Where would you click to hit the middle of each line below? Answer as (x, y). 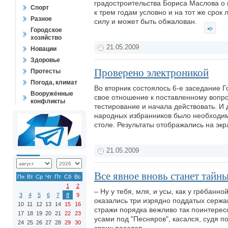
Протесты (46, 71)
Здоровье (45, 60)
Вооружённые (52, 94)
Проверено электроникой (151, 73)
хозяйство (46, 38)
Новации (44, 49)
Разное (41, 19)
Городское (46, 30)
